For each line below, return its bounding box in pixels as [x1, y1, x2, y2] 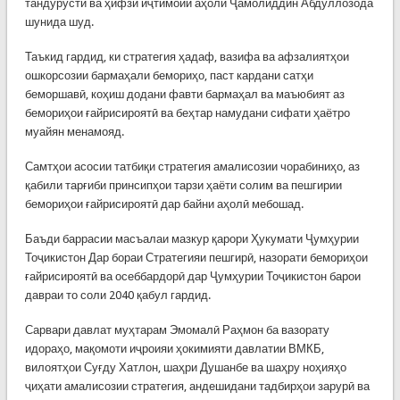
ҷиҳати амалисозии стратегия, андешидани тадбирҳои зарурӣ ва [24, 379, 370, 393]
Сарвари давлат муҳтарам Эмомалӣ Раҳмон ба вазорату [24, 322, 329, 337]
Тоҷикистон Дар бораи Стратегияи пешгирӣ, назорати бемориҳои [24, 250, 368, 264]
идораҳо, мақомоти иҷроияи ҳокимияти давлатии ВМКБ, [24, 341, 324, 355]
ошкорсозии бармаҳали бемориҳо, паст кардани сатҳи [24, 68, 313, 82]
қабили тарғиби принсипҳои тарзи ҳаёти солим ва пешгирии [24, 178, 342, 192]
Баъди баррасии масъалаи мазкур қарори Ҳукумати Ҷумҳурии [24, 231, 359, 246]
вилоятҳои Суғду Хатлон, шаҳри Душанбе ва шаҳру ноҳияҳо [24, 360, 346, 374]
